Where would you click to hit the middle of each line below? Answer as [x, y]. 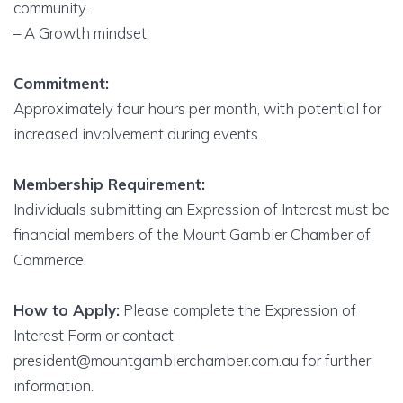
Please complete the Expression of [238, 309]
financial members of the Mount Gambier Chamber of [192, 234]
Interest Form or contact [94, 335]
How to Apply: [67, 309]
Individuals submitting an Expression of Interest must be [201, 209]
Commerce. [50, 259]
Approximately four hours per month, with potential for [197, 108]
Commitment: [61, 83]
